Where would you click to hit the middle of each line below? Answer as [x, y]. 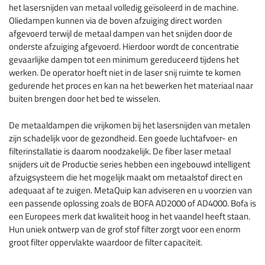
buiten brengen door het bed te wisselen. [85, 99]
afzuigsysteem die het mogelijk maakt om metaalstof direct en [126, 177]
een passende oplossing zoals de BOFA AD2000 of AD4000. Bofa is [132, 203]
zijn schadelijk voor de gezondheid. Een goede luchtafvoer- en [123, 138]
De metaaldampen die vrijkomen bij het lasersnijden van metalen [130, 125]
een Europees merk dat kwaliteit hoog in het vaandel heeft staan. [130, 216]
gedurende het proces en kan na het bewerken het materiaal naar [131, 86]
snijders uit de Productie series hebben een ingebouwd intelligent [130, 164]
